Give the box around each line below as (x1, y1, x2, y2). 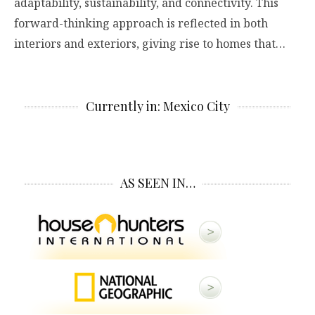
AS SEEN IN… (120, 174, 195, 192)
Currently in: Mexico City (85, 98, 230, 115)
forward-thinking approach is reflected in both (14, 15, 268, 32)
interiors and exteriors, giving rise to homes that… (14, 36, 285, 52)
